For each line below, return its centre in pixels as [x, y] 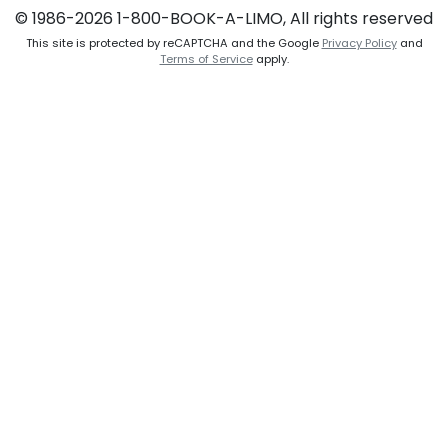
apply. [270, 59]
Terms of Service [206, 59]
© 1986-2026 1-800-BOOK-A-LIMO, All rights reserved [224, 19]
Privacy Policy [359, 43]
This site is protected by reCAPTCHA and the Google [173, 43]
